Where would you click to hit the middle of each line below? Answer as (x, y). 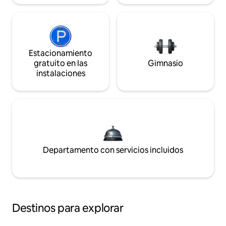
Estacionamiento (61, 53)
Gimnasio (165, 64)
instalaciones (61, 74)
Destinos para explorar (68, 208)
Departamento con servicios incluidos (113, 150)
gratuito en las (61, 64)
